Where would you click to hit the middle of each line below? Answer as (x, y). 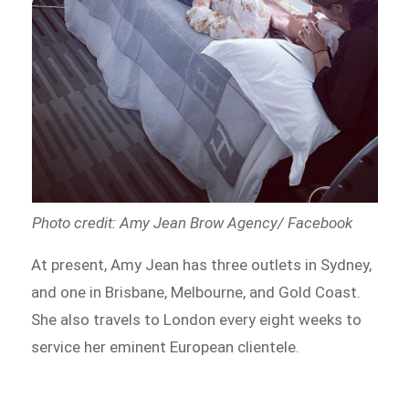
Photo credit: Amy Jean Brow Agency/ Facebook (192, 223)
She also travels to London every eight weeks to (197, 320)
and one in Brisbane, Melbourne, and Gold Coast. (196, 293)
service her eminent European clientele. (166, 347)
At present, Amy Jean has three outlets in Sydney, (202, 265)
